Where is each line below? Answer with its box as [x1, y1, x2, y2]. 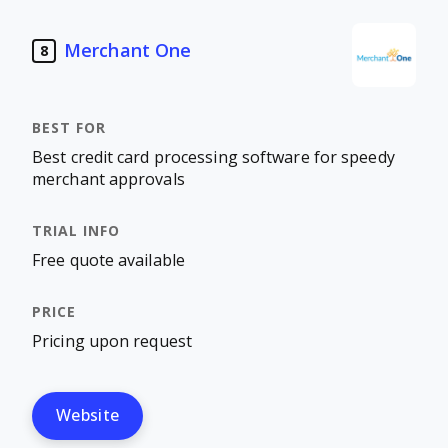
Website [56, 407, 120, 424]
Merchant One [64, 40, 192, 61]
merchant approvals [32, 171, 185, 188]
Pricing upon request [32, 333, 192, 350]
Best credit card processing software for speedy [32, 149, 395, 166]
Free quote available [32, 252, 185, 269]
